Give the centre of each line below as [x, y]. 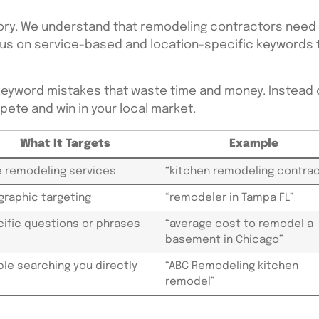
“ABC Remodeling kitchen [231, 266]
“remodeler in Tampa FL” [229, 198]
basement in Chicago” [224, 240]
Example [253, 143]
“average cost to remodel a [239, 224]
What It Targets [65, 143]
